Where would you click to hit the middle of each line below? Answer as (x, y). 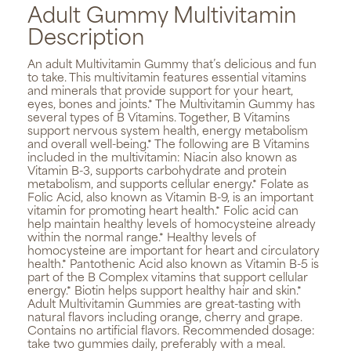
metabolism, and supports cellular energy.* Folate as (168, 186)
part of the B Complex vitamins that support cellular (168, 279)
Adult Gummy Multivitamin (162, 18)
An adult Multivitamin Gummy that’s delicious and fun (172, 66)
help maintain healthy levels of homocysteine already (172, 226)
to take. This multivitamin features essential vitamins (167, 79)
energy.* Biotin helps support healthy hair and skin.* (165, 292)
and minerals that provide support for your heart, (160, 92)
